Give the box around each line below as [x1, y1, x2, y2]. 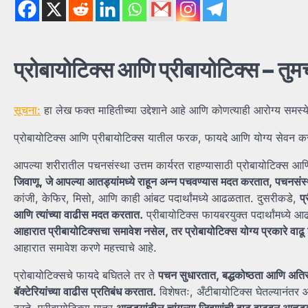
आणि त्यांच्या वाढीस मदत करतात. [14, 207, 143, 221]
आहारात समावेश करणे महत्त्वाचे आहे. [14, 240, 157, 254]
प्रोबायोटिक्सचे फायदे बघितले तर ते [14, 267, 158, 282]
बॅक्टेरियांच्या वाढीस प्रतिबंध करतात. [14, 284, 156, 298]
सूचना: [14, 102, 41, 117]
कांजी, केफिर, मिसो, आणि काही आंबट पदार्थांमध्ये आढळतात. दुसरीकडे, [14, 190, 300, 205]
